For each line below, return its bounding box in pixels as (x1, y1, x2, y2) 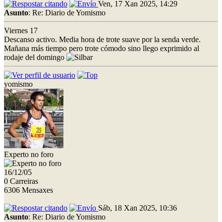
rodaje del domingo (4, 53, 66, 61)
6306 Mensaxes (4, 185, 53, 194)
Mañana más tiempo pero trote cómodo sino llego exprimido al (4, 44, 199, 53)
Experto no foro (4, 150, 54, 159)
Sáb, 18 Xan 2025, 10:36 (98, 203, 177, 212)
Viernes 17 (4, 26, 38, 35)
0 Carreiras (4, 176, 38, 185)
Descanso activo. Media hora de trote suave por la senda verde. (4, 35, 201, 44)
